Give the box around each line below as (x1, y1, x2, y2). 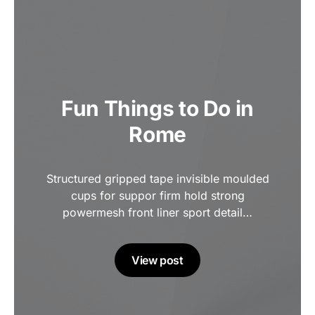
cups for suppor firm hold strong (70, 188, 245, 202)
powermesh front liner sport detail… (63, 205, 252, 219)
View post (131, 253, 184, 267)
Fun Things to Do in (61, 96, 254, 121)
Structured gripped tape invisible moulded (46, 172, 269, 186)
